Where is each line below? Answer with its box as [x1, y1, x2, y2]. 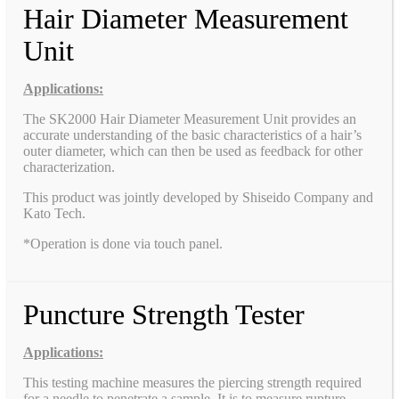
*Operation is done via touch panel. [23, 235, 223, 251]
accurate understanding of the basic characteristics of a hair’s [23, 126, 362, 142]
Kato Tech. [23, 205, 85, 221]
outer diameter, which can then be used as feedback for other [23, 142, 362, 159]
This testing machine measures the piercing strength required [23, 374, 362, 390]
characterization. [23, 159, 115, 175]
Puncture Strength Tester [23, 297, 305, 330]
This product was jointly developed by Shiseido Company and [23, 189, 373, 205]
